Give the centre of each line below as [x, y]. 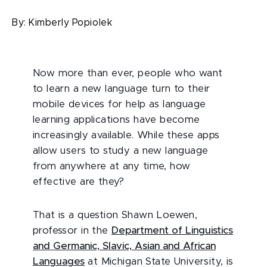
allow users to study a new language [121, 151]
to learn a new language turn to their [122, 89]
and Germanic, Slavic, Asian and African [124, 246]
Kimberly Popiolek [71, 23]
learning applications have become [117, 120]
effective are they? [79, 182]
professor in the [72, 231]
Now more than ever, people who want [128, 73]
